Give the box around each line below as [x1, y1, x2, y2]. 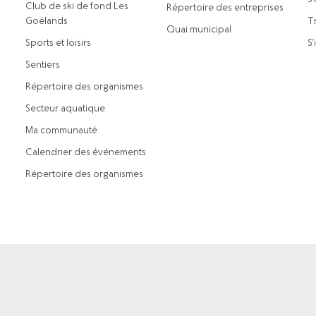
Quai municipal [166, 25, 231, 35]
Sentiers [25, 61, 60, 70]
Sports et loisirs [25, 39, 91, 48]
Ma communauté [25, 126, 97, 135]
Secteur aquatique [25, 104, 105, 114]
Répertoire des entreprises [166, 4, 284, 13]
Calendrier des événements [25, 148, 146, 157]
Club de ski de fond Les [25, 2, 128, 11]
